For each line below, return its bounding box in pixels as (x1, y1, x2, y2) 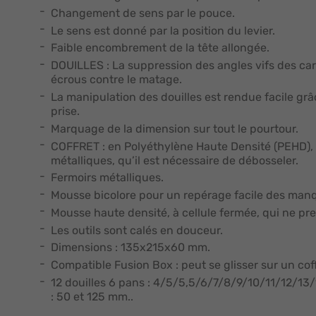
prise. (50, 104, 80, 118)
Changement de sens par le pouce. (50, 6, 235, 20)
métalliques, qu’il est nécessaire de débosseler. (50, 153, 298, 167)
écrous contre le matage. (50, 73, 182, 87)
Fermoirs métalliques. (50, 171, 164, 185)
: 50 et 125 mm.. (50, 289, 133, 303)
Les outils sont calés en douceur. (50, 223, 223, 237)
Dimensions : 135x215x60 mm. (50, 241, 210, 255)
